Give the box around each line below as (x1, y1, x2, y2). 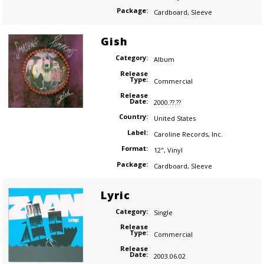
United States (153, 114, 196, 123)
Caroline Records (153, 129, 208, 138)
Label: (127, 128, 148, 137)
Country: (118, 112, 148, 121)
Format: (121, 143, 148, 153)
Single (153, 208, 173, 217)
